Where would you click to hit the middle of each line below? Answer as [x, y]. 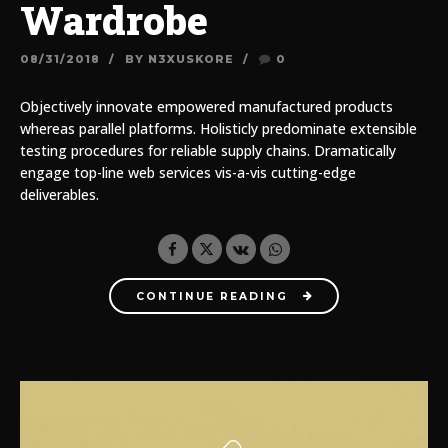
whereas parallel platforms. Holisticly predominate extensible [218, 129]
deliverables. [59, 195]
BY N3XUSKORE [179, 59]
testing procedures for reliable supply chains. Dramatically [208, 151]
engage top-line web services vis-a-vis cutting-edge [188, 173]
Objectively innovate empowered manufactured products [206, 107]
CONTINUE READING [211, 296]
